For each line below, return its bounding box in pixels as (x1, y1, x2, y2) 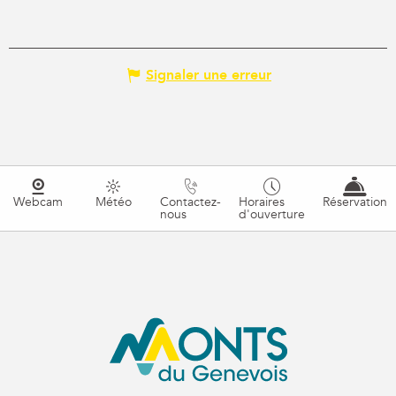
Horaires (239, 193, 285, 210)
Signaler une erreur (146, 65, 271, 86)
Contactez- (160, 193, 221, 210)
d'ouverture (239, 205, 305, 223)
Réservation (323, 193, 387, 210)
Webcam (12, 193, 63, 210)
